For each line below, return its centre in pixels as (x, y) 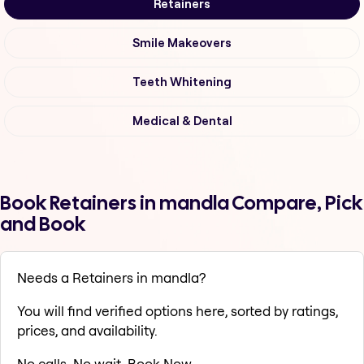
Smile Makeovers (182, 43)
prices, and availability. (87, 331)
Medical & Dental (182, 121)
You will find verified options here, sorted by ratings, (178, 311)
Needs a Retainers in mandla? (111, 278)
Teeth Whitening (182, 82)
